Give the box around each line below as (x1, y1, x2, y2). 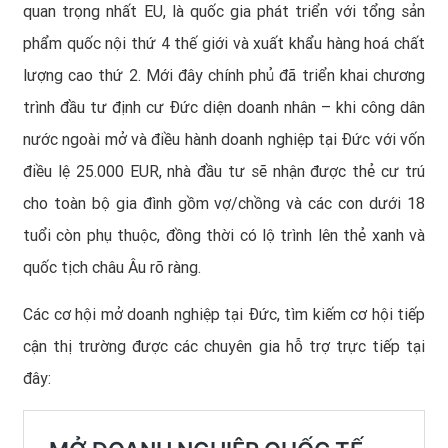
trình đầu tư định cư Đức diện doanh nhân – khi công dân (23, 97, 425, 117)
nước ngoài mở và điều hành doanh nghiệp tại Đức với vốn (23, 129, 425, 149)
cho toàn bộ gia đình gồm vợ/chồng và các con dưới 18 (23, 193, 425, 213)
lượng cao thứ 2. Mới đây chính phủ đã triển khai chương (23, 65, 425, 85)
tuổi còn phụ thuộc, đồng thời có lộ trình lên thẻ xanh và (23, 225, 425, 245)
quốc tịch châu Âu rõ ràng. (23, 257, 201, 277)
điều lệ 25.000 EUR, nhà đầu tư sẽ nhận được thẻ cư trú (23, 161, 425, 181)
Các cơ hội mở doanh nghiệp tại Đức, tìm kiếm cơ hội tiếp (23, 304, 425, 324)
